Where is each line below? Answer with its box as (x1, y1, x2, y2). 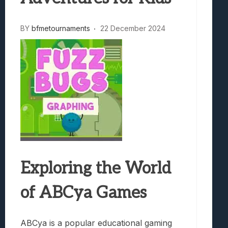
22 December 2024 (100, 23, 165, 33)
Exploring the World (20, 158, 171, 178)
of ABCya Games (20, 183, 147, 203)
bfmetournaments (32, 23, 90, 33)
